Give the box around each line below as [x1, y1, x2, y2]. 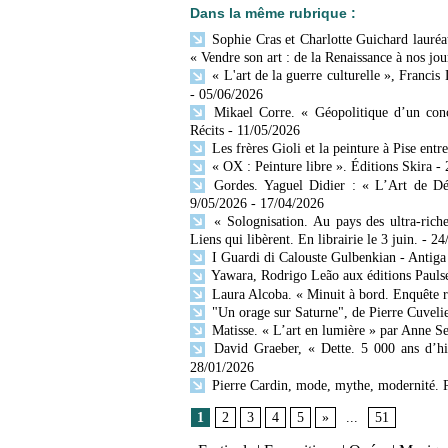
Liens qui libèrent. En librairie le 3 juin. [190, 232, 418, 248]
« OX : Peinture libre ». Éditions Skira [208, 159, 432, 175]
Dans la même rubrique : [190, 5, 356, 22]
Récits [190, 122, 224, 138]
